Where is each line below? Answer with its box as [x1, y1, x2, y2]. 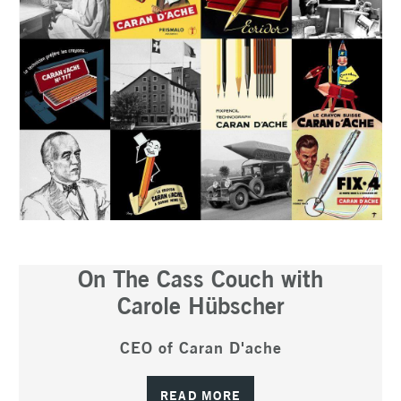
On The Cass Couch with [78, 264, 323, 294]
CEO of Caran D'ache [119, 337, 282, 359]
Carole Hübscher [116, 291, 285, 320]
